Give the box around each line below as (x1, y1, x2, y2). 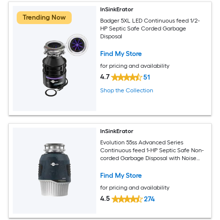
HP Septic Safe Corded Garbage (100, 25, 187, 32)
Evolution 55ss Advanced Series (100, 138, 184, 146)
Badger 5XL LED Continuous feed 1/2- (100, 17, 200, 24)
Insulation (100, 162, 127, 169)
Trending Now (23, 13, 66, 22)
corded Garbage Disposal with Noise (100, 154, 197, 162)
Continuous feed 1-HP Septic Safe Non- (100, 146, 204, 154)
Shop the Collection (100, 87, 154, 94)
